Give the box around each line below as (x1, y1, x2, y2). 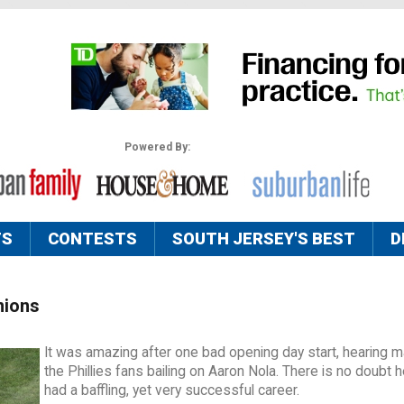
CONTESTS (48, 229, 137, 249)
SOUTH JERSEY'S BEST (172, 229, 355, 249)
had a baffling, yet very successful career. (44, 382, 299, 399)
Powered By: (124, 141, 190, 154)
